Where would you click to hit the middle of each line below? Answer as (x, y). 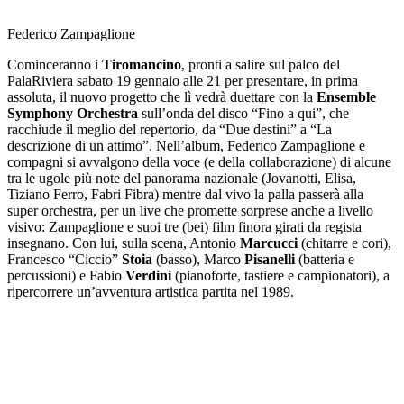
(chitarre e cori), (344, 243)
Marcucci (269, 243)
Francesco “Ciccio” (64, 259)
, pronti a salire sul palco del (261, 64)
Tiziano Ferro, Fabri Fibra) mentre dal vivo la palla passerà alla (185, 194)
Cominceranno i (55, 64)
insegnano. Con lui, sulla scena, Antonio (124, 243)
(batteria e (325, 259)
